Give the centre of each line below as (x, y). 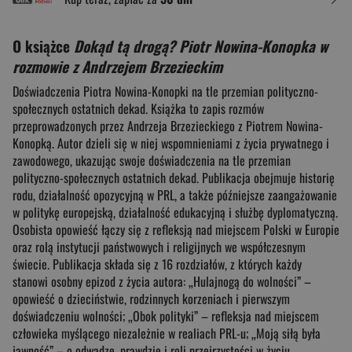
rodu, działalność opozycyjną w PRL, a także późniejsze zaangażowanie (175, 194)
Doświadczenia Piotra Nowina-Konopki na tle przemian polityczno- (165, 91)
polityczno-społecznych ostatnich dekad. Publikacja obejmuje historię (174, 177)
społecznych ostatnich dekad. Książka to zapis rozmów (138, 108)
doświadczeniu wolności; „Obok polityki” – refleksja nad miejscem (166, 315)
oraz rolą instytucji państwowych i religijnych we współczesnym (159, 246)
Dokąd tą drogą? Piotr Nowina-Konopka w (201, 45)
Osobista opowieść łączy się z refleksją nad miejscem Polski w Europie (176, 229)
